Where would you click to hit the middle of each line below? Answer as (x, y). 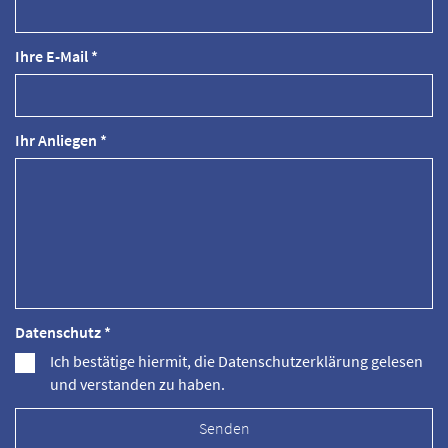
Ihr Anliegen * (61, 140)
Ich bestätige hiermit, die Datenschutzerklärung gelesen (236, 361)
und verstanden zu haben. (137, 384)
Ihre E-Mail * (56, 56)
